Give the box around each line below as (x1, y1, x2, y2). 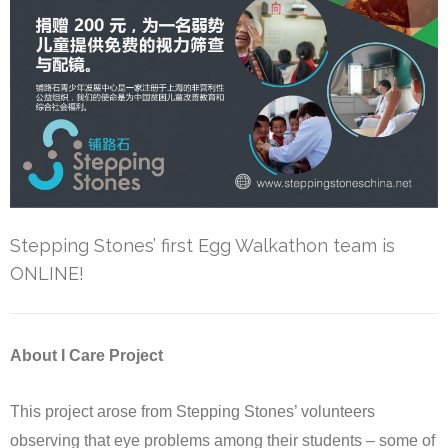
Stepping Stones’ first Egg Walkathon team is (10, 235, 395, 257)
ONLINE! (10, 263, 84, 285)
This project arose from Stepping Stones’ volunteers (10, 402, 375, 420)
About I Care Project (10, 346, 163, 364)
